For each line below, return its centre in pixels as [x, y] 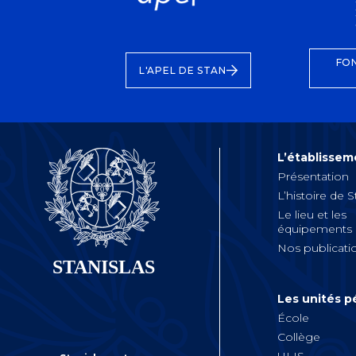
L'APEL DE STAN [183, 71]
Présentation [313, 177]
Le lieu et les [311, 215]
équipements [314, 229]
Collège [298, 337]
